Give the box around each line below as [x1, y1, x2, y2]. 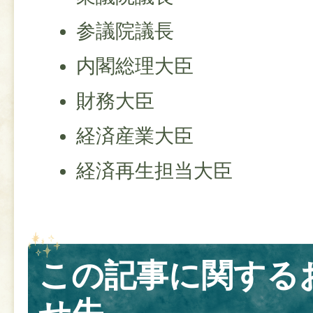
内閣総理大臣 [76, 55, 194, 78]
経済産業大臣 [76, 125, 194, 147]
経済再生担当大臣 [76, 160, 233, 182]
